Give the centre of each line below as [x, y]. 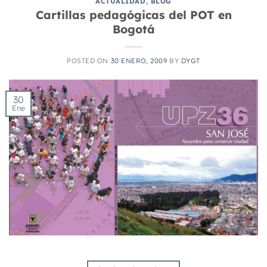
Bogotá [133, 30]
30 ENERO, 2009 [139, 61]
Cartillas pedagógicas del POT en [133, 15]
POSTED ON [89, 61]
